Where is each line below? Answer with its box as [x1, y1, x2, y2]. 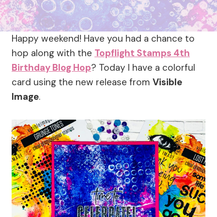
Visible [153, 76, 182, 89]
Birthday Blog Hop [12, 62, 91, 74]
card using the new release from [12, 76, 153, 89]
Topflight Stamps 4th [94, 47, 190, 60]
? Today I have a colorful [91, 62, 195, 74]
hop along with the [12, 47, 94, 60]
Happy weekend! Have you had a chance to [12, 32, 195, 45]
